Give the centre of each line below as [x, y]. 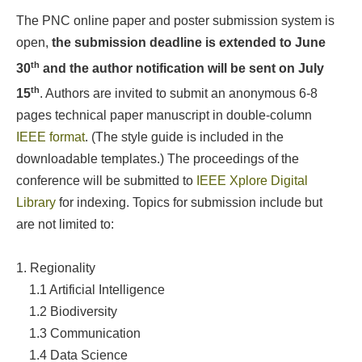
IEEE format [50, 137]
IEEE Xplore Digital [252, 180]
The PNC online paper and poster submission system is [175, 21]
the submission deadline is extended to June [188, 43]
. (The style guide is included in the [184, 137]
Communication [95, 333]
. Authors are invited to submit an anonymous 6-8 [178, 93]
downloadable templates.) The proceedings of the [157, 158]
